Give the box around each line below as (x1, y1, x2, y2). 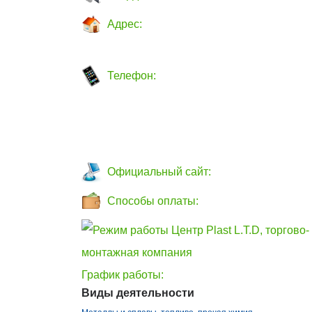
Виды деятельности (81, 287, 194, 299)
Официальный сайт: (107, 166, 211, 178)
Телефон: (107, 70, 156, 81)
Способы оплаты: (107, 195, 198, 207)
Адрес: (107, 18, 142, 30)
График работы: (81, 269, 164, 281)
